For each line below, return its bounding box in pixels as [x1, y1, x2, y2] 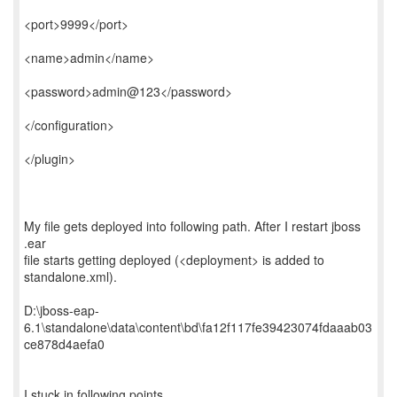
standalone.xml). [24, 268, 117, 285]
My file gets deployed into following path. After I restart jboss [24, 217, 361, 235]
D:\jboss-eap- [24, 301, 99, 319]
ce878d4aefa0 [24, 335, 105, 353]
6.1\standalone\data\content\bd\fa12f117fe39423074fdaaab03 [24, 318, 372, 336]
